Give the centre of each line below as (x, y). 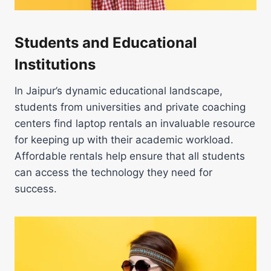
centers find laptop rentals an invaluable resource (135, 123)
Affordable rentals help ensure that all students (130, 156)
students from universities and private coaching (130, 107)
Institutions (55, 64)
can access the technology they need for (113, 172)
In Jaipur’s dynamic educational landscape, (119, 90)
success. (36, 188)
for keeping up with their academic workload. (124, 139)
